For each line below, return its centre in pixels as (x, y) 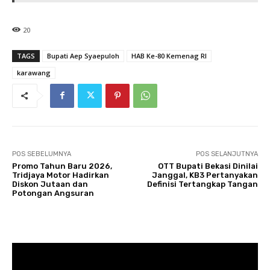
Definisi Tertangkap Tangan (202, 184)
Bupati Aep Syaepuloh (83, 55)
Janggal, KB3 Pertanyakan (205, 175)
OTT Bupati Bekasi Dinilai (208, 166)
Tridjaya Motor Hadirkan (61, 175)
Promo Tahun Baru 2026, (62, 166)
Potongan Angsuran (53, 193)
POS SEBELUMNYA (42, 154)
